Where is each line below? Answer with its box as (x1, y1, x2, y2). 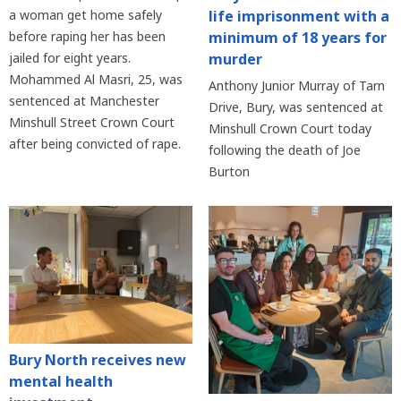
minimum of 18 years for (208, 28, 387, 48)
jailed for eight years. (9, 49, 131, 67)
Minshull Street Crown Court (9, 114, 175, 132)
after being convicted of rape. (9, 135, 181, 153)
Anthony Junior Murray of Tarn (208, 77, 385, 95)
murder (208, 49, 262, 70)
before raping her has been (9, 28, 166, 46)
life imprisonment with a (208, 6, 389, 27)
